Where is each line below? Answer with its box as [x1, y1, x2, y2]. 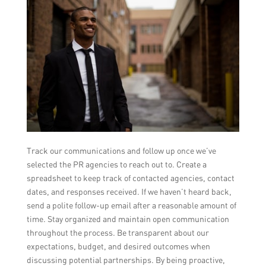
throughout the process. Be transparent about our [26, 227, 209, 238]
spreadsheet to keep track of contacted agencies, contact [26, 173, 235, 183]
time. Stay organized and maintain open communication [26, 214, 229, 224]
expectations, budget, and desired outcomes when [26, 241, 210, 252]
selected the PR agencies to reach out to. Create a [26, 159, 207, 170]
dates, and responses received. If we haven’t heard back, [26, 186, 232, 197]
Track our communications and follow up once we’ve [26, 145, 216, 156]
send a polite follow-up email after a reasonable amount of [26, 200, 236, 211]
